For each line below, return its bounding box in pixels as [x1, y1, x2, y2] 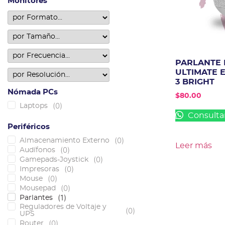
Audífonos [20, 146, 55, 154]
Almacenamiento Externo [20, 137, 109, 144]
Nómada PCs [8, 88, 58, 96]
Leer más [175, 141, 212, 150]
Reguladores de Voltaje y [20, 203, 106, 211]
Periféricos [8, 123, 50, 131]
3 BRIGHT [175, 77, 214, 86]
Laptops [20, 102, 48, 109]
